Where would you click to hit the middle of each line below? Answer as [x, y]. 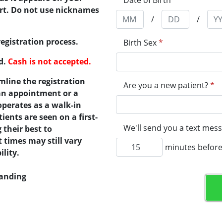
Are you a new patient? [166, 85]
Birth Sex [140, 43]
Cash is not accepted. [50, 61]
